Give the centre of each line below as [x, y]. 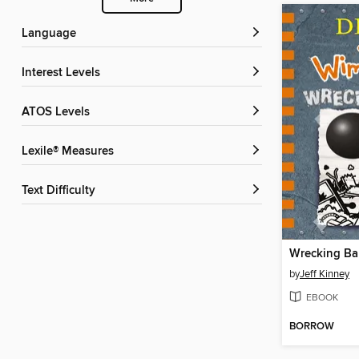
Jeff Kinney [325, 274]
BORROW [312, 327]
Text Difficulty [61, 191]
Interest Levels [63, 73]
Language [52, 34]
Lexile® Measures [71, 152]
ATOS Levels [59, 113]
